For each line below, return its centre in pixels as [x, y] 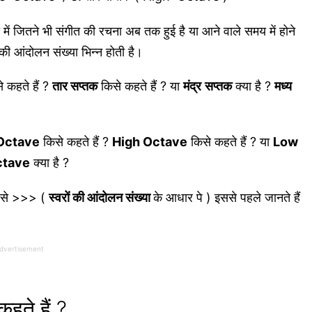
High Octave [149, 142]
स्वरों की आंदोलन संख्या [101, 197]
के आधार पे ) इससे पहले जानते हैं [226, 197]
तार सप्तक [75, 86]
